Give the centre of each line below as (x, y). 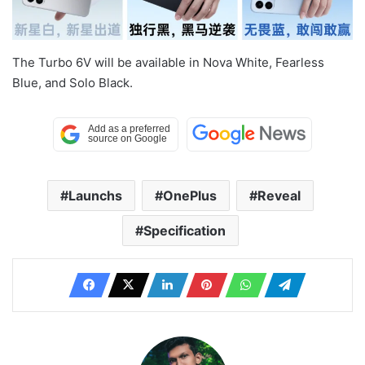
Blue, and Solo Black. (73, 83)
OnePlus (190, 196)
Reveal (279, 196)
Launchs (95, 196)
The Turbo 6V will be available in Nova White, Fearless (168, 63)
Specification (185, 231)
